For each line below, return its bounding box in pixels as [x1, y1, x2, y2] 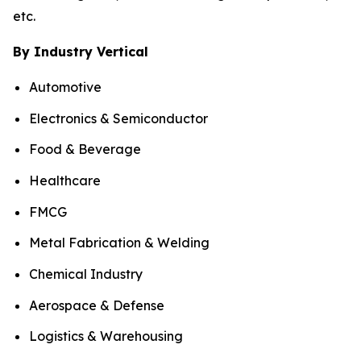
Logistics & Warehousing [29, 328, 183, 345]
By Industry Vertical [13, 44, 148, 60]
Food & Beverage [29, 141, 141, 158]
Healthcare [29, 172, 101, 189]
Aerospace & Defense [29, 297, 164, 313]
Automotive [29, 79, 102, 95]
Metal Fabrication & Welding [29, 234, 210, 251]
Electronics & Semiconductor [29, 110, 208, 127]
